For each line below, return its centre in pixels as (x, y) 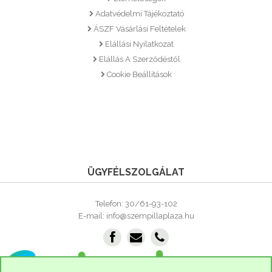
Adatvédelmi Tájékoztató (139, 14)
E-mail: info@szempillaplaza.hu (136, 216)
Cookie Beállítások (139, 74)
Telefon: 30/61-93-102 (136, 204)
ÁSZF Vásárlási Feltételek (139, 29)
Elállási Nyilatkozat (139, 44)
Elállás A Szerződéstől (139, 59)
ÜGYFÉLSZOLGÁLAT (136, 172)
